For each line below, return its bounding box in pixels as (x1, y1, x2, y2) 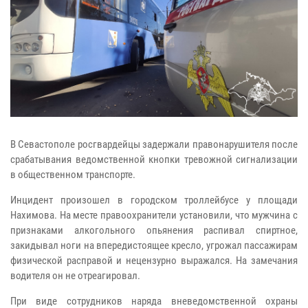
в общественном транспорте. (10, 168, 135, 181)
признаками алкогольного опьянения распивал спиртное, (10, 224, 298, 237)
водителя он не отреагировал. (10, 269, 140, 283)
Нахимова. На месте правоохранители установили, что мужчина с (10, 209, 298, 222)
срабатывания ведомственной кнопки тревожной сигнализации (10, 153, 298, 166)
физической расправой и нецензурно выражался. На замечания (10, 254, 298, 267)
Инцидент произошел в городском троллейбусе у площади (10, 194, 298, 207)
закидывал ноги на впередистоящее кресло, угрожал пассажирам (10, 239, 298, 252)
